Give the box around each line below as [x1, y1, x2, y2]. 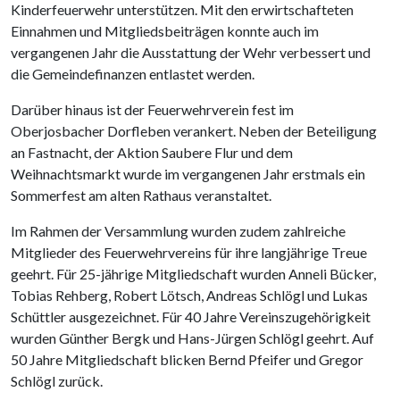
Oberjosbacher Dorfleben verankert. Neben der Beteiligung [11, 122, 377, 139]
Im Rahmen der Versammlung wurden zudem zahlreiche [11, 222, 346, 239]
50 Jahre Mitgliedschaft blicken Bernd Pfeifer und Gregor [11, 351, 363, 368]
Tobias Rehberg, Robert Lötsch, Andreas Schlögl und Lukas [11, 287, 368, 304]
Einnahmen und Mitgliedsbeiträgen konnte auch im [11, 22, 319, 39]
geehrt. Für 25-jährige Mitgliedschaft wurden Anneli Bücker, [11, 265, 376, 282]
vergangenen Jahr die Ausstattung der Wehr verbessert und [11, 44, 371, 61]
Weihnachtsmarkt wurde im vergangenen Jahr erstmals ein [11, 165, 365, 182]
